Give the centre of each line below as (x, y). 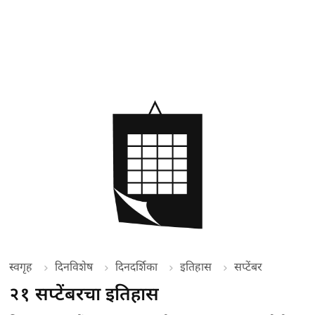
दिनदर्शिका (137, 266)
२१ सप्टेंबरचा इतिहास (84, 294)
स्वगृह (21, 266)
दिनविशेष (74, 266)
